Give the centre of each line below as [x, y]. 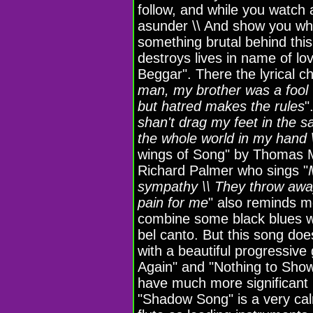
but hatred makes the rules [221, 106]
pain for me [173, 202]
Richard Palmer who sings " [223, 170]
